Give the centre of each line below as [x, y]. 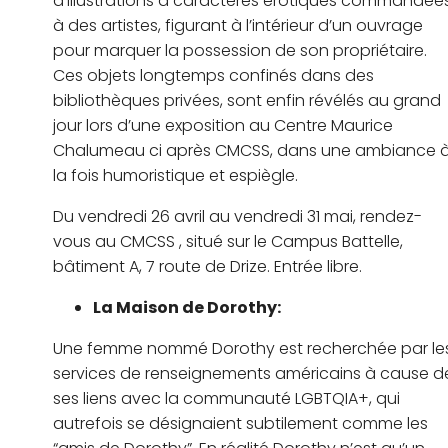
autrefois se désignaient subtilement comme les [240, 424]
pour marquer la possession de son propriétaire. [240, 51]
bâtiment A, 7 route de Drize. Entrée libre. [207, 267]
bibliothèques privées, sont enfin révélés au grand [247, 101]
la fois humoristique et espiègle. [175, 176]
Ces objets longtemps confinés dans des [213, 76]
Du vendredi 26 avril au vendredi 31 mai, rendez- [237, 217]
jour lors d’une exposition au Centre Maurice [223, 126]
